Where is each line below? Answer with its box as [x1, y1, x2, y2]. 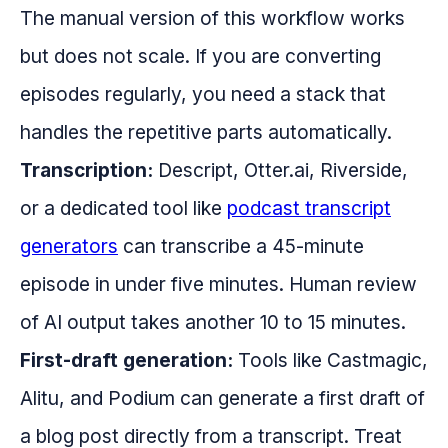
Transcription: [20, 158, 153, 183]
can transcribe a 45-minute [118, 234, 364, 259]
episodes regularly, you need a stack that [20, 82, 386, 107]
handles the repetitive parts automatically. [20, 120, 392, 145]
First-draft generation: [20, 348, 233, 373]
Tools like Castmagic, [233, 348, 428, 373]
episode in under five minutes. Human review [20, 272, 417, 297]
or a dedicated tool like [20, 196, 227, 221]
